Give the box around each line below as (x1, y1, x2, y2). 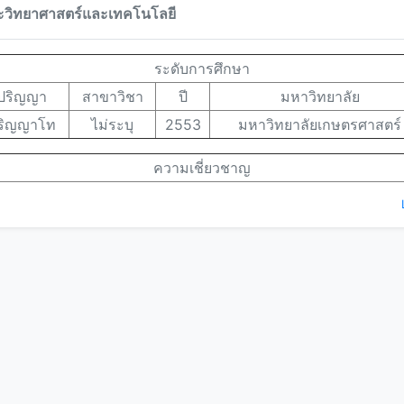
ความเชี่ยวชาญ (152, 159, 251, 177)
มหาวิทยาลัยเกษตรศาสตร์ (238, 115, 402, 133)
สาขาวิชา (81, 87, 143, 106)
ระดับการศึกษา (153, 60, 250, 78)
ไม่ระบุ (91, 115, 134, 133)
